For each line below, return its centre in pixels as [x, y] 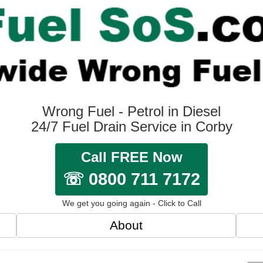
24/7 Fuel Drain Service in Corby [131, 126]
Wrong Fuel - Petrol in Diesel [131, 111]
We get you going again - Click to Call [131, 203]
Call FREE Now [131, 157]
